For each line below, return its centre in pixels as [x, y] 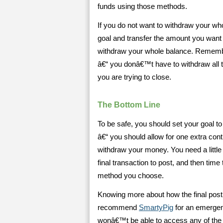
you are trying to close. [134, 77]
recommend [118, 208]
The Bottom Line [129, 105]
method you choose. [131, 176]
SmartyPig [156, 208]
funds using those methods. [142, 6]
